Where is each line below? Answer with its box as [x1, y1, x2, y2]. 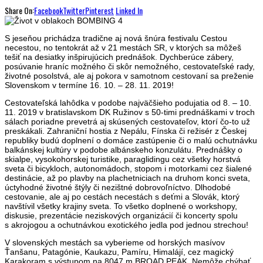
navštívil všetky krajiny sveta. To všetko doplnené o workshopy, [5, 201, 237, 211]
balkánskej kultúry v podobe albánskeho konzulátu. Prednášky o [5, 144, 242, 154]
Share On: [5, 4, 34, 16]
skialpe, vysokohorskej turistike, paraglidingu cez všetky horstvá [5, 154, 241, 164]
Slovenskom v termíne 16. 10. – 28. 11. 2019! [5, 80, 174, 90]
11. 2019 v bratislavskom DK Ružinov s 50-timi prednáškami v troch [5, 107, 255, 117]
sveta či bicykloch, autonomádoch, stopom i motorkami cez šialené [5, 163, 252, 173]
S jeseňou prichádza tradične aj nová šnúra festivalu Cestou [5, 33, 227, 43]
